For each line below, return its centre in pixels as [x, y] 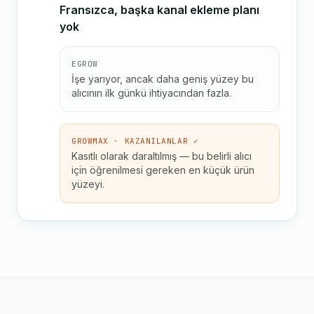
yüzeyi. [88, 184]
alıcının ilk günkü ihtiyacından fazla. [151, 93]
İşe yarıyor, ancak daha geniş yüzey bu [163, 79]
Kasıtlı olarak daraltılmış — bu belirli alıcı [162, 156]
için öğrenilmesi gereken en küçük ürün [163, 170]
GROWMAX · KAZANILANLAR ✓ [135, 141]
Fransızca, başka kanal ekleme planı [159, 10]
